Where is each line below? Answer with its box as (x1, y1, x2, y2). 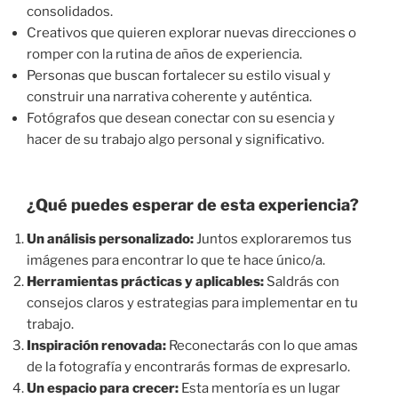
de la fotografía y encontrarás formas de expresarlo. (27, 358, 350, 375)
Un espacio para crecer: (27, 379, 179, 396)
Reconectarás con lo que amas (166, 337, 358, 354)
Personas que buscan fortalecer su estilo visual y (27, 67, 330, 84)
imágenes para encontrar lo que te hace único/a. (27, 251, 325, 268)
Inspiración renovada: (27, 337, 166, 354)
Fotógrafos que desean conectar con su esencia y (27, 109, 335, 126)
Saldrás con (264, 273, 339, 290)
